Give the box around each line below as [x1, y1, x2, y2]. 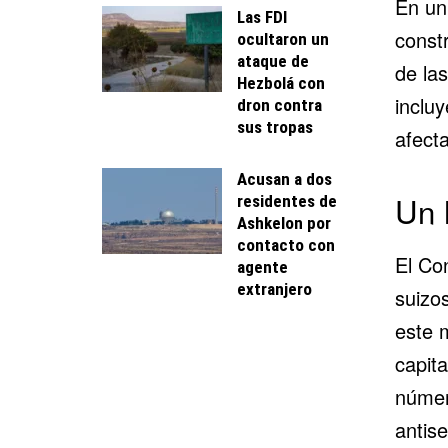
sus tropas [237, 116, 313, 137]
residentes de [237, 190, 337, 211]
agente [237, 256, 288, 277]
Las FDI [237, 6, 287, 27]
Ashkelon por [237, 212, 331, 233]
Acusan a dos [237, 168, 332, 189]
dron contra [237, 94, 322, 115]
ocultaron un [237, 28, 329, 49]
